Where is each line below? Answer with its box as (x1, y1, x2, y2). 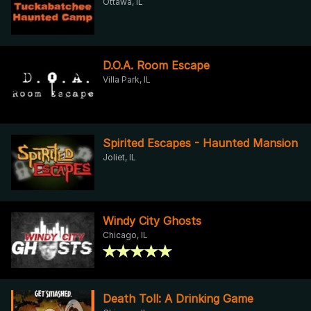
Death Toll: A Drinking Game (103, 291, 253, 305)
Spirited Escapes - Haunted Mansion (103, 135, 298, 150)
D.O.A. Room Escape (103, 58, 210, 72)
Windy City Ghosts (103, 213, 201, 228)
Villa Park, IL (103, 74, 151, 85)
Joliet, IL (103, 151, 136, 162)
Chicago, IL (103, 229, 148, 240)
